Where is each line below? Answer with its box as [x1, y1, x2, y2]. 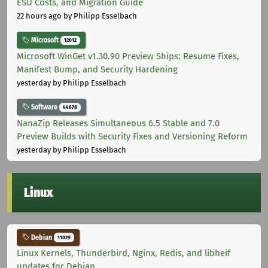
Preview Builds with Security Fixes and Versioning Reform [17, 130, 248, 142]
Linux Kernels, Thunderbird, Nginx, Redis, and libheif [17, 248, 230, 259]
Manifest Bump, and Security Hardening [17, 63, 178, 75]
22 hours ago [17, 11, 62, 21]
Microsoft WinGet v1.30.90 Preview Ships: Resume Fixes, [17, 50, 239, 62]
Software [29, 102, 59, 111]
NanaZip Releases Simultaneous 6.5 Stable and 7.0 [17, 117, 220, 129]
